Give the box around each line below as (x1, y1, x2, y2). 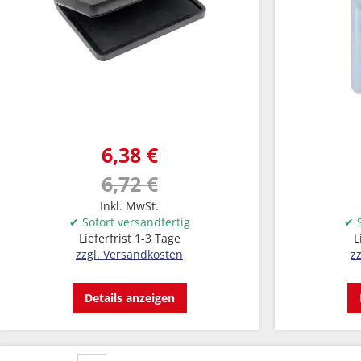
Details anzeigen (84, 290, 175, 305)
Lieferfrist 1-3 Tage (78, 230, 180, 246)
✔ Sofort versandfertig (68, 214, 190, 230)
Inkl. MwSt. (100, 198, 159, 214)
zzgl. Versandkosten (76, 247, 183, 262)
